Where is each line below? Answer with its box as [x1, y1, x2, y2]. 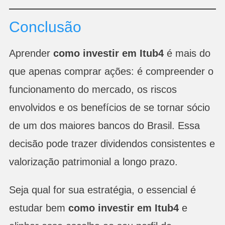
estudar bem [9, 202, 68, 213]
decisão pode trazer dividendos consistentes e [9, 138, 215, 149]
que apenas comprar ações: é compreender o [9, 65, 213, 77]
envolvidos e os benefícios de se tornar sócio [9, 101, 210, 113]
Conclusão [9, 18, 81, 35]
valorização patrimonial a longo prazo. [9, 156, 178, 167]
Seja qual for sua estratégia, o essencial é [9, 184, 196, 195]
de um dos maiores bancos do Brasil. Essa [9, 120, 200, 131]
